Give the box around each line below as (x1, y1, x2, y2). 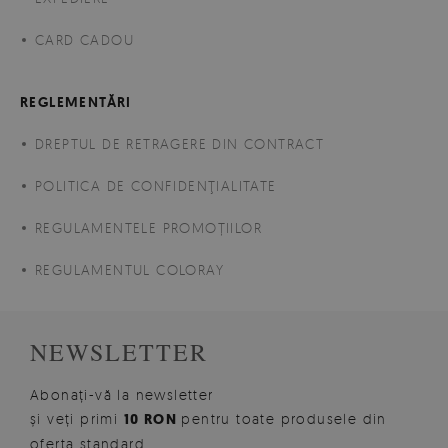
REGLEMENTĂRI (20, 92, 132, 111)
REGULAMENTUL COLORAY (35, 260, 224, 278)
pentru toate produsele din (181, 409, 387, 427)
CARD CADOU (35, 30, 134, 48)
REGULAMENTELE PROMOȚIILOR (35, 218, 262, 236)
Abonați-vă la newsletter (30, 385, 214, 403)
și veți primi (30, 409, 124, 427)
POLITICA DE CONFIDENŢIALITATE (35, 176, 277, 194)
